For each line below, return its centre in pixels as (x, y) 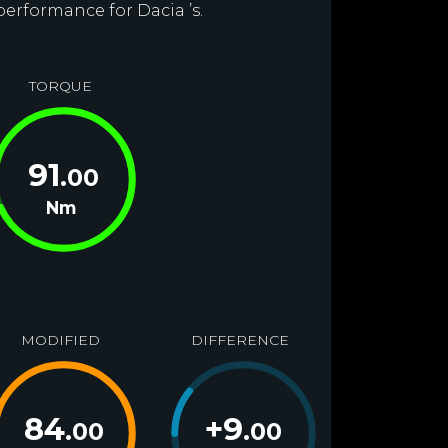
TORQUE (60, 86)
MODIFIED (60, 340)
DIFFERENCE (239, 340)
